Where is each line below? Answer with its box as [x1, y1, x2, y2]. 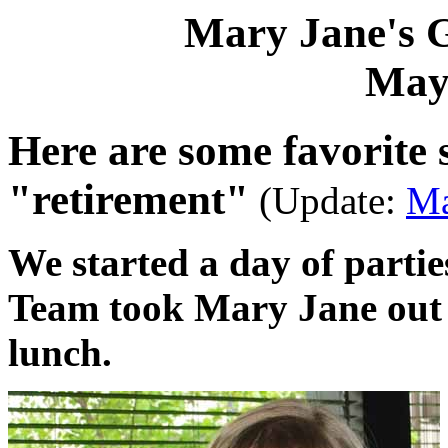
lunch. [8, 330, 112, 374]
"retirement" [8, 175, 249, 223]
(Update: [249, 178, 406, 222]
